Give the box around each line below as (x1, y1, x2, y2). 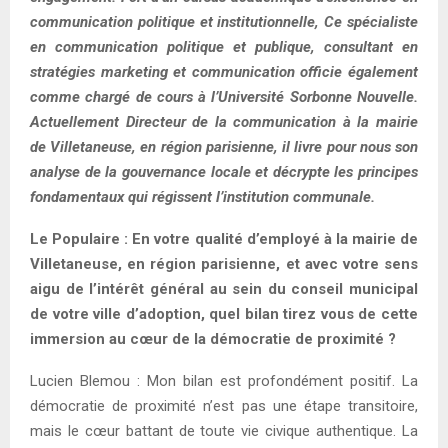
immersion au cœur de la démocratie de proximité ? (30, 329, 396, 348)
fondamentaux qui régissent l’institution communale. (30, 187, 375, 206)
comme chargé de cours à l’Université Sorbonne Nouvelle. (30, 87, 418, 106)
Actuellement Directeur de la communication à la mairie (30, 112, 418, 131)
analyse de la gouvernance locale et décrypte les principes (30, 162, 418, 181)
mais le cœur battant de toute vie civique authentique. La (30, 421, 418, 440)
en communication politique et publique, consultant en (30, 37, 418, 56)
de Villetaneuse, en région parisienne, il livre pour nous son (30, 137, 418, 156)
